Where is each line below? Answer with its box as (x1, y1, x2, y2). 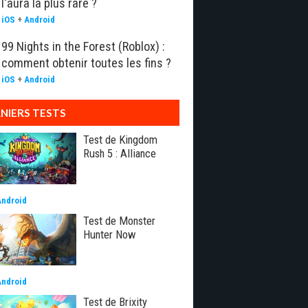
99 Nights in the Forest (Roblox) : (1, 39, 165, 54)
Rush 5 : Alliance (83, 146, 156, 160)
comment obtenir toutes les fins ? (1, 56, 171, 70)
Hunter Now (83, 228, 136, 241)
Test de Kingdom (83, 133, 157, 146)
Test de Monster (83, 214, 155, 228)
